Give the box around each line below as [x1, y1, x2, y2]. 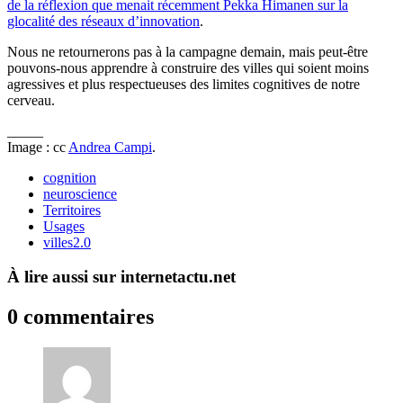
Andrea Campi [68, 139, 152, 155]
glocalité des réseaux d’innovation [7, 13, 200, 29]
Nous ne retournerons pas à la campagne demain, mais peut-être [7, 43, 368, 59]
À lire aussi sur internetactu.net [7, 267, 236, 287]
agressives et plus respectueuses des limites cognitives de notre [7, 76, 360, 92]
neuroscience [43, 185, 117, 201]
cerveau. [7, 92, 55, 108]
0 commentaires [7, 305, 154, 329]
